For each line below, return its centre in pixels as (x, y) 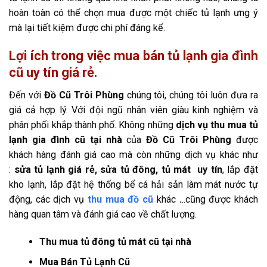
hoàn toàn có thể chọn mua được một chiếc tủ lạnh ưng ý (133, 13)
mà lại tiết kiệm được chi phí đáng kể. (87, 27)
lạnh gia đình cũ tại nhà (66, 139)
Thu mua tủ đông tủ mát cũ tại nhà (115, 241)
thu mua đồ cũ (120, 199)
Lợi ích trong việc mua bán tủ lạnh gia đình (133, 55)
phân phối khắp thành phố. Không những (92, 125)
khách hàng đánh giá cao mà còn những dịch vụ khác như (133, 154)
